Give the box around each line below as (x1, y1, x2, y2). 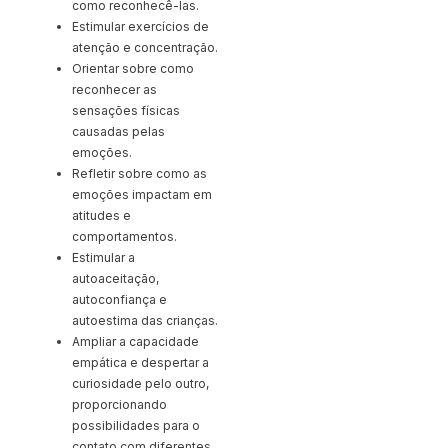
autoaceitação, (72, 270, 159, 286)
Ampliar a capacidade (72, 333, 199, 349)
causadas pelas (72, 123, 165, 139)
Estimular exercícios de (72, 18, 209, 34)
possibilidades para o (72, 417, 200, 433)
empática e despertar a (72, 354, 209, 370)
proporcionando (72, 396, 167, 412)
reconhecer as (72, 81, 157, 97)
